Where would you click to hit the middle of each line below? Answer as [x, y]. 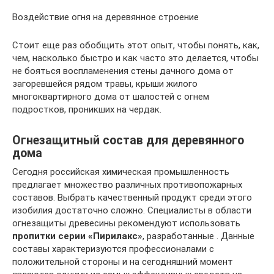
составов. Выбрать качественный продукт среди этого [132, 198]
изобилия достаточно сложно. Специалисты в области [132, 210]
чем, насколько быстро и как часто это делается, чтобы [135, 58]
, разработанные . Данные [198, 236]
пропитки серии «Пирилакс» [77, 236]
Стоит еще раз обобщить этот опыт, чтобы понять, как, [136, 45]
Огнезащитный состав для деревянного [128, 141]
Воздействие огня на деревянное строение [106, 17]
